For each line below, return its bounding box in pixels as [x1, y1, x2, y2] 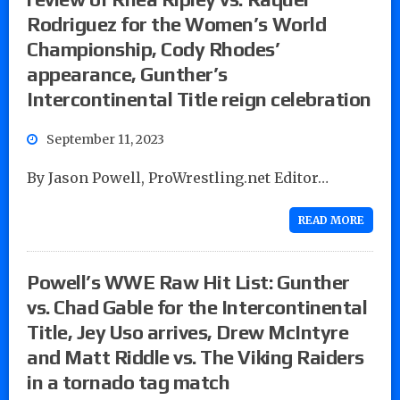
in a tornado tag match [27, 370, 230, 394]
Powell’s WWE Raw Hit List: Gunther [27, 270, 350, 294]
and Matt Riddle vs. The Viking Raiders [27, 345, 364, 369]
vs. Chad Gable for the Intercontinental [27, 295, 368, 319]
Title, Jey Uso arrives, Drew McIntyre [27, 320, 349, 344]
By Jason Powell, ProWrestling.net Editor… [27, 168, 329, 187]
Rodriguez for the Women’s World [27, 12, 327, 36]
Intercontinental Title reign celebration [27, 87, 371, 111]
